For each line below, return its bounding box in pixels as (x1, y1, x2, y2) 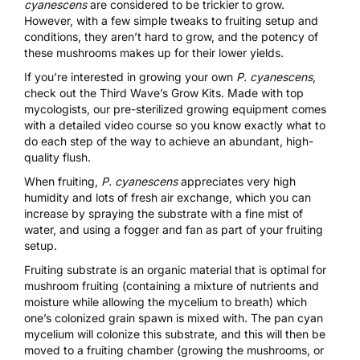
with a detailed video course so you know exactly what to (24, 118, 325, 133)
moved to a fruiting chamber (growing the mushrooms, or (24, 343, 324, 358)
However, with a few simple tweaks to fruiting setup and (24, 14, 318, 28)
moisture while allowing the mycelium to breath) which (24, 295, 307, 309)
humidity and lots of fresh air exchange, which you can (24, 190, 311, 205)
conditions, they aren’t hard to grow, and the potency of (24, 30, 318, 44)
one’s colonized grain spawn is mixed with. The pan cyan (24, 311, 323, 325)
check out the (24, 86, 100, 100)
